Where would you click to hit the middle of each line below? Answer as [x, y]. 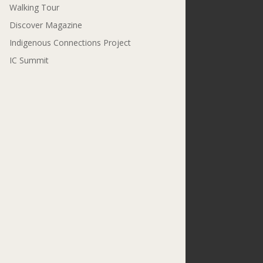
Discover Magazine [45, 25]
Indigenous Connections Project [70, 43]
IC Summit [29, 60]
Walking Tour [34, 8]
